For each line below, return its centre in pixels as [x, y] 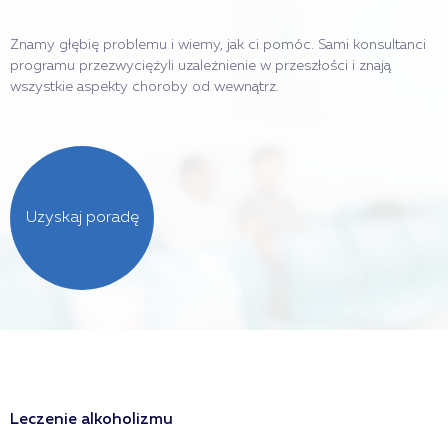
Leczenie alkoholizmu [91, 420]
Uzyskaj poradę [82, 218]
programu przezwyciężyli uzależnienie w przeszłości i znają [200, 66]
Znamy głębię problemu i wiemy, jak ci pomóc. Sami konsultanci [218, 45]
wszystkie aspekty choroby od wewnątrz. [144, 87]
